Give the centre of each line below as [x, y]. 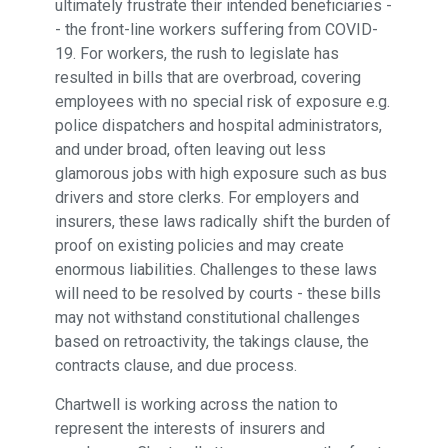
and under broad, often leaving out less [190, 149]
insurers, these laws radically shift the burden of [222, 221]
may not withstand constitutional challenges [207, 317]
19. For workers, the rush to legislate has [196, 53]
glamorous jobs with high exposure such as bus [220, 173]
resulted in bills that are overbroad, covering [207, 77]
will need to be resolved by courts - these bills [217, 293]
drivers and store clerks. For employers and [206, 197]
